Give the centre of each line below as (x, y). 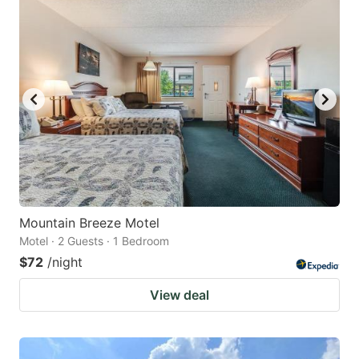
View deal (179, 294)
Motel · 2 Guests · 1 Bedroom (94, 240)
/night (65, 262)
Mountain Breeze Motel (89, 222)
